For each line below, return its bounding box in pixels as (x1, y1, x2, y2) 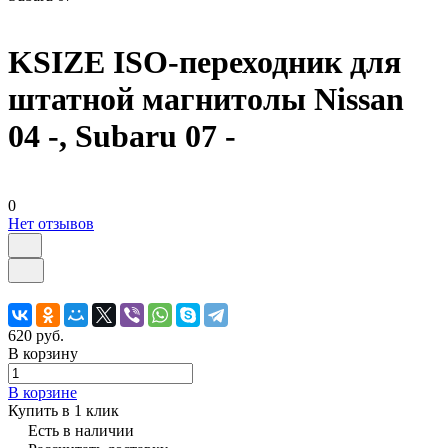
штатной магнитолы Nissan (8, 81, 404, 118)
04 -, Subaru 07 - (8, 118, 236, 155)
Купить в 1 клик (8, 401, 119, 419)
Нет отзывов (8, 214, 94, 232)
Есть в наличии (28, 421, 134, 439)
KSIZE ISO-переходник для (8, 44, 401, 81)
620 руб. (8, 326, 64, 344)
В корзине (8, 383, 77, 401)
